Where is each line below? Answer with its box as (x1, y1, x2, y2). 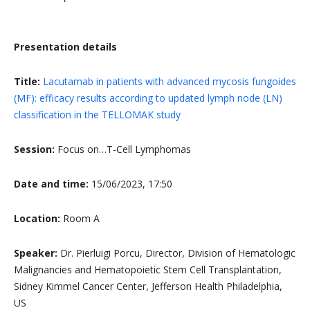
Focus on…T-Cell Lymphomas (55, 143, 191, 156)
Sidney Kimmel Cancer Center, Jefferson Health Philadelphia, (14, 280, 282, 293)
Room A (60, 212, 100, 226)
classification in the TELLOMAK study (14, 108, 181, 122)
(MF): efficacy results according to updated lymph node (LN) (14, 91, 282, 105)
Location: (14, 212, 60, 226)
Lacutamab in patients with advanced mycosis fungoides (43, 75, 296, 89)
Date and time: (14, 177, 89, 191)
